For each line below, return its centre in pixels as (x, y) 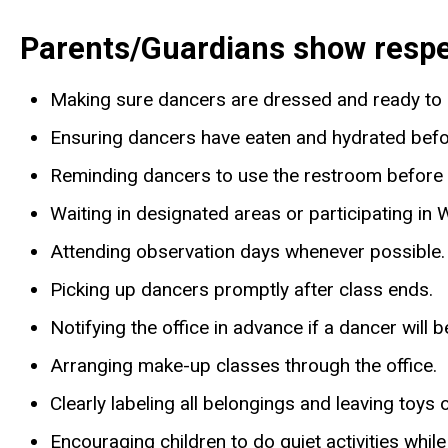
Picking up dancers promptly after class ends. (241, 289)
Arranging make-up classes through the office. (243, 365)
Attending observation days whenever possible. (247, 251)
